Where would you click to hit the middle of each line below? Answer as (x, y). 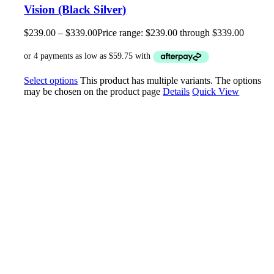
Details (176, 91)
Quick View (216, 91)
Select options (51, 80)
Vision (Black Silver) (75, 9)
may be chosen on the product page (94, 91)
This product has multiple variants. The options (171, 80)
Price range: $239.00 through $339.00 (171, 33)
